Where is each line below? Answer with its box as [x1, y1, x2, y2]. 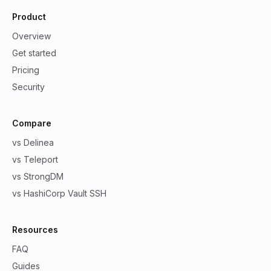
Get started [12, 48, 56, 58]
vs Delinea [12, 137, 54, 148]
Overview [12, 31, 51, 41]
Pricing [12, 65, 39, 75]
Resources [12, 224, 58, 235]
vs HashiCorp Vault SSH [12, 188, 106, 198]
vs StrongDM [12, 171, 64, 181]
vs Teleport [12, 154, 58, 165]
